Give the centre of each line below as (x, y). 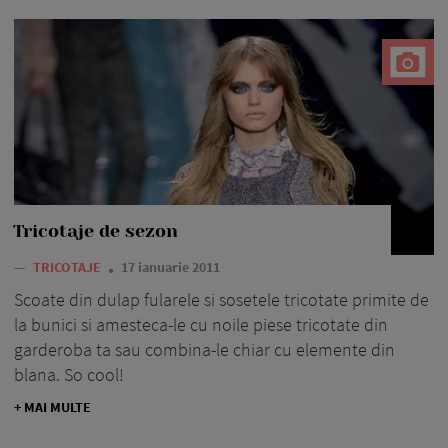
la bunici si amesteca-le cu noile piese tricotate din (201, 325)
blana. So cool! (69, 375)
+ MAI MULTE (52, 407)
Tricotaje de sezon (95, 231)
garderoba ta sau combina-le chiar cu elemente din (204, 350)
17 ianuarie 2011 (170, 267)
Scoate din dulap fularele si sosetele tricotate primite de (221, 300)
